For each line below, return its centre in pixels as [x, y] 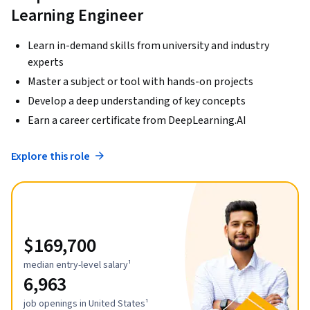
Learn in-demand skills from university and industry [148, 45]
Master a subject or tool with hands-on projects [140, 81]
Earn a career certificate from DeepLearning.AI [137, 120]
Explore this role [51, 156]
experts [46, 62]
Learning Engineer [77, 15]
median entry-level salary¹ [77, 265]
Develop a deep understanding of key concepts [137, 101]
